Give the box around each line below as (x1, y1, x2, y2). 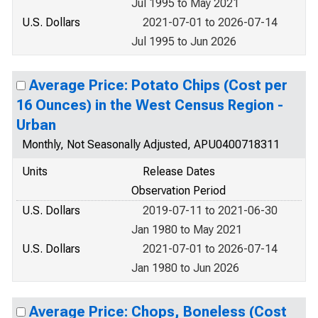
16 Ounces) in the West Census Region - (16, 97, 283, 114)
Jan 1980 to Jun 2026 (131, 261, 239, 275)
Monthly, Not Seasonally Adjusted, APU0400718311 (22, 138, 280, 151)
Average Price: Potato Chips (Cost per (29, 77, 287, 94)
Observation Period (131, 184, 226, 197)
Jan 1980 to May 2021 (131, 223, 242, 236)
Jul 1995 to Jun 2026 (131, 35, 236, 48)
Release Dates (143, 165, 215, 178)
